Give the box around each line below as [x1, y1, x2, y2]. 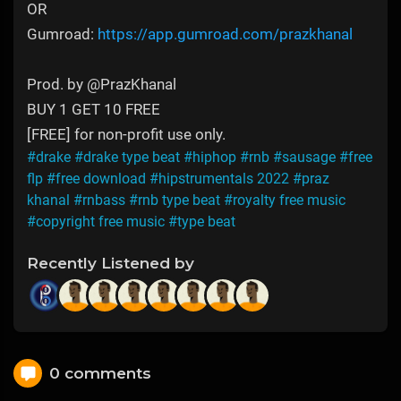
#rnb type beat [129, 192, 220, 209]
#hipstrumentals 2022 [149, 170, 289, 188]
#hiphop [183, 149, 236, 166]
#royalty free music [224, 192, 346, 209]
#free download [47, 170, 146, 188]
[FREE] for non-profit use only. [27, 125, 226, 144]
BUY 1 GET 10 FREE [27, 100, 160, 119]
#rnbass [73, 192, 125, 209]
